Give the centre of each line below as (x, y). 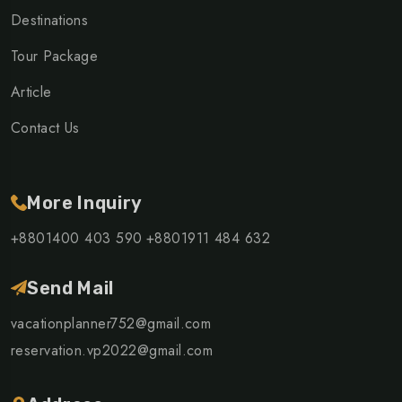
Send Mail (70, 288)
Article (31, 92)
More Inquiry (85, 203)
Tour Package (54, 57)
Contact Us (45, 128)
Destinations (49, 21)
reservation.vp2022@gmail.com (112, 351)
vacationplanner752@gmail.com (111, 324)
